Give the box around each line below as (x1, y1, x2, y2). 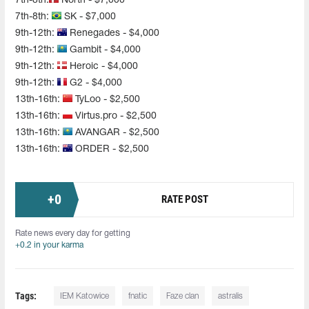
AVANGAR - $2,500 (72, 128, 159, 137)
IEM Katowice (60, 292, 110, 300)
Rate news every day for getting (15, 229, 130, 237)
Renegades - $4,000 (67, 28, 159, 38)
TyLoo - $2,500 (72, 94, 140, 104)
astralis (218, 292, 243, 300)
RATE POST (161, 193, 208, 206)
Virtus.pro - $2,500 (72, 111, 157, 121)
